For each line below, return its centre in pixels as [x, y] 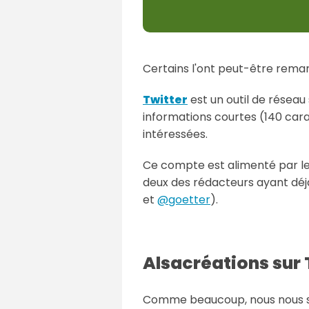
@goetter [184, 199]
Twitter [165, 99]
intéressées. [175, 134]
